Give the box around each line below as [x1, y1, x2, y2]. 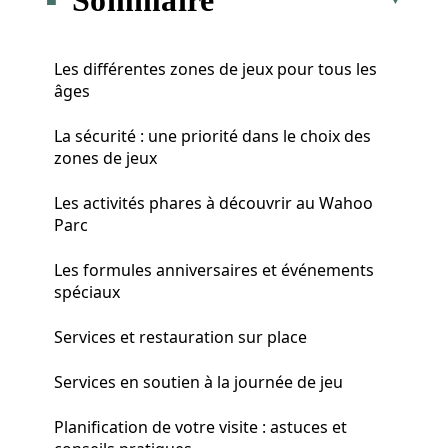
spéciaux [54, 280, 120, 303]
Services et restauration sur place [54, 325, 307, 348]
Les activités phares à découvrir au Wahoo [54, 191, 373, 214]
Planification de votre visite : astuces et [54, 415, 347, 438]
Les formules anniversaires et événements [54, 258, 374, 281]
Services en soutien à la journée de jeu [54, 370, 343, 393]
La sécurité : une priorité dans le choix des [54, 124, 371, 147]
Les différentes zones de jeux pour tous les [54, 57, 377, 80]
